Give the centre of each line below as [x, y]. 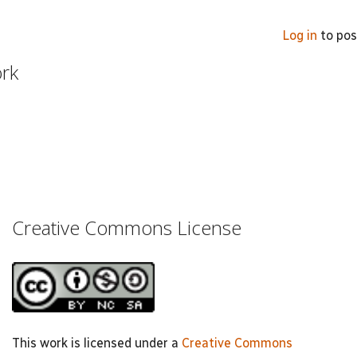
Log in [300, 35]
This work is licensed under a [97, 343]
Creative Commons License [127, 227]
